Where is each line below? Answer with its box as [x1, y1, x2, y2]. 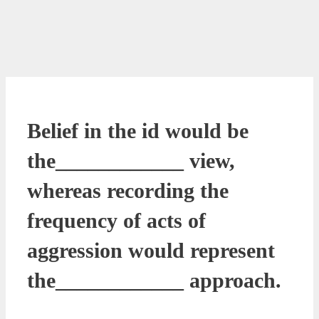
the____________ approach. [27, 268, 281, 292]
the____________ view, [27, 148, 235, 172]
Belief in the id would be [27, 118, 249, 142]
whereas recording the [27, 178, 229, 202]
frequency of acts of [27, 208, 206, 232]
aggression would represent [27, 238, 275, 262]
